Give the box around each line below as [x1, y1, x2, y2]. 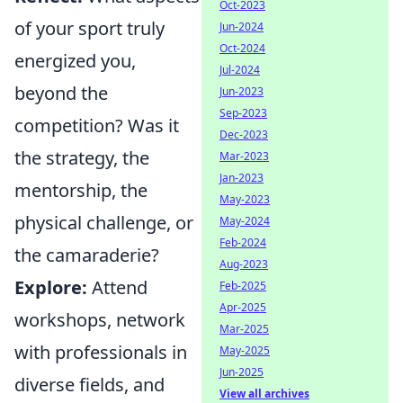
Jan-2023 [219, 170, 264, 185]
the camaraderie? [14, 242, 159, 267]
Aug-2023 [219, 256, 268, 272]
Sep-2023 [219, 105, 267, 121]
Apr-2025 [219, 300, 266, 315]
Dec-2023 [219, 127, 268, 142]
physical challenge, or [14, 210, 193, 235]
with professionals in [14, 339, 187, 364]
